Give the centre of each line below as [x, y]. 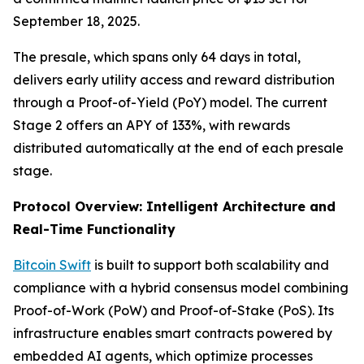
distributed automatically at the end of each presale [178, 147]
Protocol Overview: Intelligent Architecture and [174, 206]
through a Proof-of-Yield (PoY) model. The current [170, 102]
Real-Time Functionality [94, 229]
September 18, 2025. [76, 21]
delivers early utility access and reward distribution [174, 79]
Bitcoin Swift [52, 264]
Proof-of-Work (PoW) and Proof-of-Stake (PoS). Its [173, 310]
